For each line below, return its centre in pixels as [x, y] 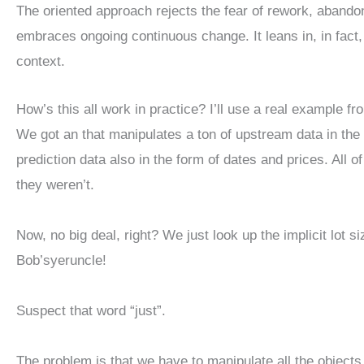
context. [41, 62]
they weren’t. [55, 184]
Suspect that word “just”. [91, 310]
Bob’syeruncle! [61, 260]
